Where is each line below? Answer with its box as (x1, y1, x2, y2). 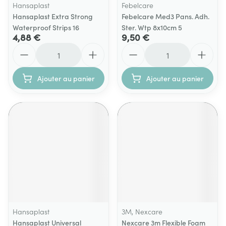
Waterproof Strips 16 (13, 22, 79, 32)
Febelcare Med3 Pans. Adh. (122, 11, 209, 21)
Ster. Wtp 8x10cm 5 (122, 22, 182, 32)
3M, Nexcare (122, 206, 162, 216)
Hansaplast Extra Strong (13, 11, 93, 21)
